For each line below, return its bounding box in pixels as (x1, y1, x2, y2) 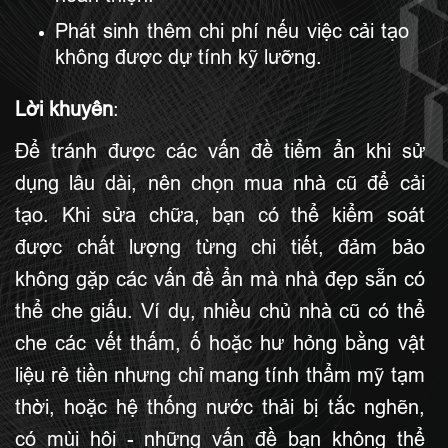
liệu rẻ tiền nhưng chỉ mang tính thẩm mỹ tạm (15, 364, 425, 386)
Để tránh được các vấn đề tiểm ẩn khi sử (15, 140, 425, 162)
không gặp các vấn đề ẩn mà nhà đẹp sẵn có (15, 268, 425, 290)
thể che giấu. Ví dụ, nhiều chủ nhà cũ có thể (15, 300, 425, 322)
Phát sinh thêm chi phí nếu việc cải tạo (55, 20, 409, 43)
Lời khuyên (15, 98, 113, 120)
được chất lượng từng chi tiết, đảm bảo (15, 236, 425, 258)
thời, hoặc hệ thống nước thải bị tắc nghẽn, (15, 396, 425, 418)
